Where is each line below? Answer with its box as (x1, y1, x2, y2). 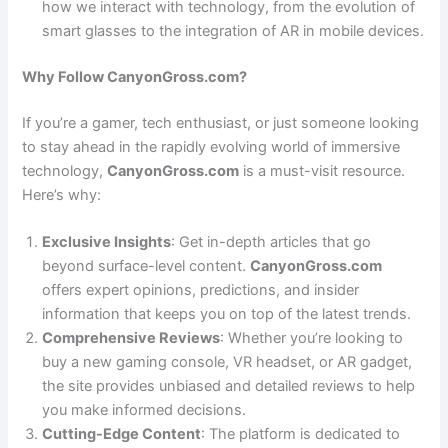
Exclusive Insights (42, 233, 172, 252)
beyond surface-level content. (42, 257, 251, 276)
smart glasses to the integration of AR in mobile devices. (42, 21, 425, 40)
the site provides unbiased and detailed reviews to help (42, 377, 416, 396)
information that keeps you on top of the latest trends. (42, 305, 412, 324)
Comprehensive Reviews (42, 329, 221, 348)
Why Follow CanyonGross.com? (22, 67, 248, 86)
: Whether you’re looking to (220, 329, 404, 348)
